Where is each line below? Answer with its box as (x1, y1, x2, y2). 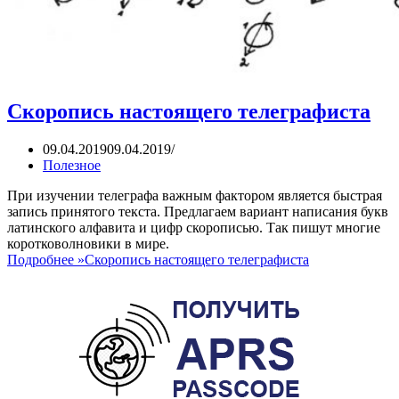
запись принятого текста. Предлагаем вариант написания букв (7, 203, 388, 219)
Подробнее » (7, 251, 85, 267)
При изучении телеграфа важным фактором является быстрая (7, 187, 382, 203)
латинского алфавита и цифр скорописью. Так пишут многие (7, 219, 380, 235)
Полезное (43, 157, 101, 173)
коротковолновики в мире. (7, 235, 169, 251)
